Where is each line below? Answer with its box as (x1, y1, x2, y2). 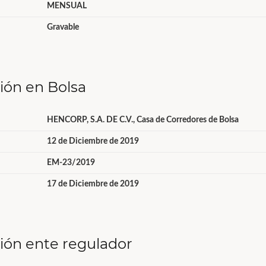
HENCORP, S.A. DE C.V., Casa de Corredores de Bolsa (46, 116, 239, 124)
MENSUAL (46, 2, 87, 10)
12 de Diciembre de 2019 (46, 137, 139, 145)
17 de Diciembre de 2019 (46, 180, 139, 188)
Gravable (46, 23, 79, 31)
